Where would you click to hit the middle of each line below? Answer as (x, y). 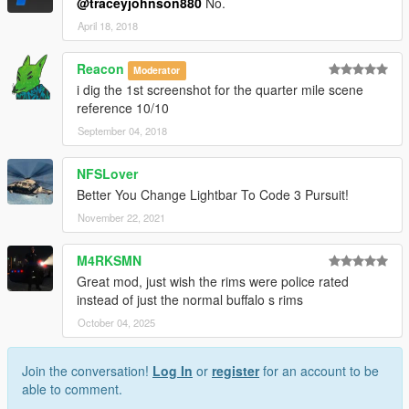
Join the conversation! (87, 371)
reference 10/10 (123, 108)
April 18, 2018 (108, 26)
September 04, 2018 (122, 131)
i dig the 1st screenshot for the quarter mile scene (220, 90)
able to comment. (72, 389)
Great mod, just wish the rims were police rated (213, 282)
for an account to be (319, 371)
